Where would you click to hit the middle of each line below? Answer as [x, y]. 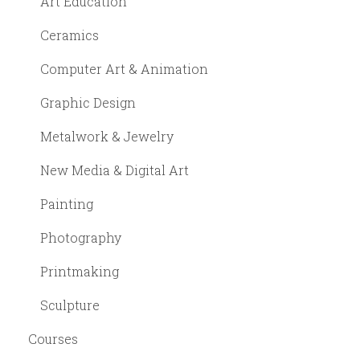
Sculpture [70, 305]
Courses [53, 338]
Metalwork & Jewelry [107, 136]
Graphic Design [88, 102]
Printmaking [80, 271]
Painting [67, 203]
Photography [81, 237]
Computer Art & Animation [124, 68]
